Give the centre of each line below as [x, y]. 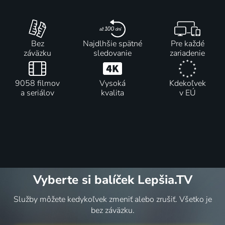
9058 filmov [38, 84]
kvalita [112, 93]
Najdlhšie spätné [112, 43]
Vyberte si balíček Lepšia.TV [113, 180]
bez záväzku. [113, 211]
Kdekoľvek [187, 84]
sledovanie [112, 53]
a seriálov [38, 93]
